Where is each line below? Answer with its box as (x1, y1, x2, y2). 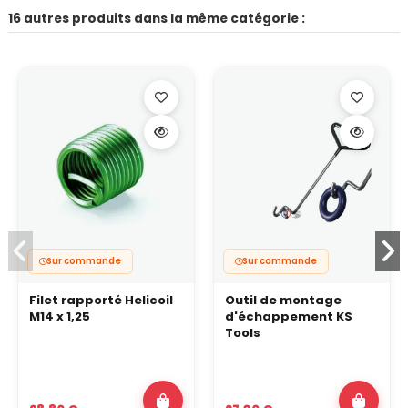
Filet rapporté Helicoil (29, 291, 173, 310)
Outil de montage (225, 291, 342, 310)
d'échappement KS (225, 308, 352, 326)
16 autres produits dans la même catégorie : (8, 9, 305, 27)
